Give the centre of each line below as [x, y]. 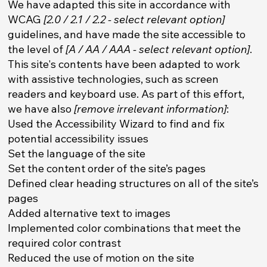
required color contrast [65, 243]
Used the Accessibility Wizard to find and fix [117, 123]
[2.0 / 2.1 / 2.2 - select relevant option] [134, 19]
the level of [37, 49]
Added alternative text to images [89, 213]
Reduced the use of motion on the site [101, 257]
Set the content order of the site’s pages [107, 168]
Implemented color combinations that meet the [125, 228]
